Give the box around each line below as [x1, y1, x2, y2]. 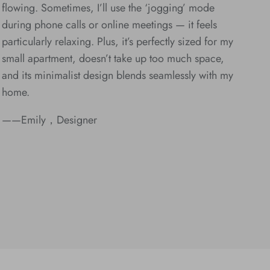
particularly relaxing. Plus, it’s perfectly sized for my [2, 33, 234, 49]
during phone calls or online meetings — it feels [2, 16, 218, 33]
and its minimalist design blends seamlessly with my [2, 67, 234, 83]
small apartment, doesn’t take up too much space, [2, 50, 225, 66]
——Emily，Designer [2, 111, 98, 128]
